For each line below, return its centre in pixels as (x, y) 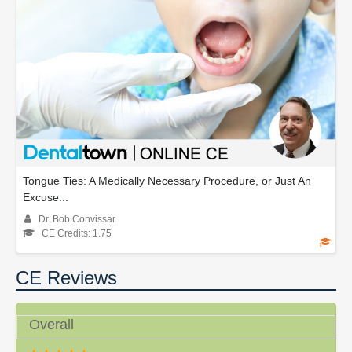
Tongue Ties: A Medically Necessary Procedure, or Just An (167, 181)
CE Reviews (66, 278)
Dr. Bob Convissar (77, 220)
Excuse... (46, 198)
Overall (51, 324)
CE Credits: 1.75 (77, 234)
